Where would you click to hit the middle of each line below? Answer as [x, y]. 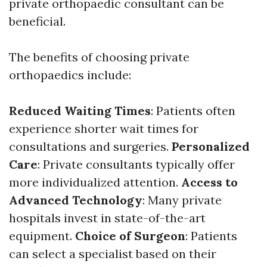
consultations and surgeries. [90, 146]
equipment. [42, 236]
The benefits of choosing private [99, 57]
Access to [209, 182]
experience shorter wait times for [104, 128]
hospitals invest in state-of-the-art [107, 218]
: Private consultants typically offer [136, 164]
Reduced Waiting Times [80, 111]
